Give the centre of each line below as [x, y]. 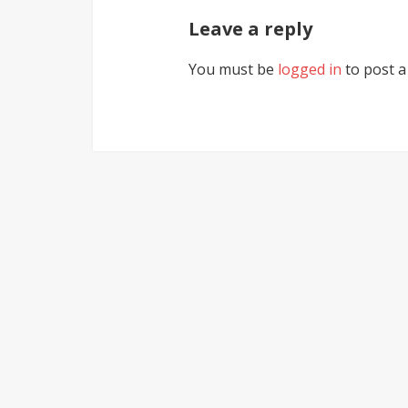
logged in [310, 70]
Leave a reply [250, 29]
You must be [233, 70]
